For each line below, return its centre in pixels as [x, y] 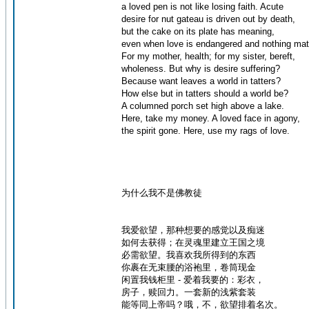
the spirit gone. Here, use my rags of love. [206, 131]
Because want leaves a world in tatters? [201, 81]
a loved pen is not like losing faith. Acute [202, 7]
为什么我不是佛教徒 [162, 193]
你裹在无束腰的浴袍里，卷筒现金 [189, 267]
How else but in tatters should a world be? [205, 93]
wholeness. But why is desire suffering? [201, 69]
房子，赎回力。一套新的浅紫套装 [189, 292]
